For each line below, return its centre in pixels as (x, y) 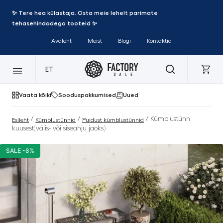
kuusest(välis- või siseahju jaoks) (59, 128)
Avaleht (61, 41)
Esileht (20, 120)
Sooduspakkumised (87, 95)
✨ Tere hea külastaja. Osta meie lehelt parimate (85, 13)
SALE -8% (20, 150)
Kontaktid (159, 41)
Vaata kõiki (35, 95)
